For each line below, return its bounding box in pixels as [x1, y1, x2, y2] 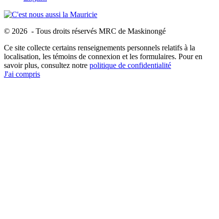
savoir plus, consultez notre [4, 61, 89, 69]
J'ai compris [4, 69, 40, 78]
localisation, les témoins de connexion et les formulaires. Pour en [4, 52, 202, 61]
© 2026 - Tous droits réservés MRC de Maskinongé [4, 26, 166, 35]
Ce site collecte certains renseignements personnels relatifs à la [4, 43, 195, 52]
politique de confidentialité [89, 61, 171, 69]
